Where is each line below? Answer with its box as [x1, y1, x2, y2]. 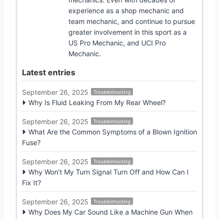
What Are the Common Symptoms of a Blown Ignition [28, 127, 197, 136]
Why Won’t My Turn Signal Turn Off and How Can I [28, 167, 189, 176]
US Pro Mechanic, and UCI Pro [68, 38, 166, 47]
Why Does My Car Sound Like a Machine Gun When [28, 207, 193, 216]
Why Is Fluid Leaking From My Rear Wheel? [28, 98, 166, 107]
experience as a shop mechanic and [68, 6, 184, 15]
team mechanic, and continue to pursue [68, 17, 195, 25]
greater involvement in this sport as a [68, 27, 187, 36]
